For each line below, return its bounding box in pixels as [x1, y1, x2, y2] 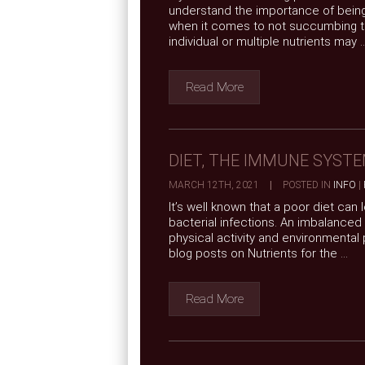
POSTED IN [280, 179, 333, 191]
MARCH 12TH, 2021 [169, 179, 262, 191]
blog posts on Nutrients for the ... [169, 246, 348, 261]
